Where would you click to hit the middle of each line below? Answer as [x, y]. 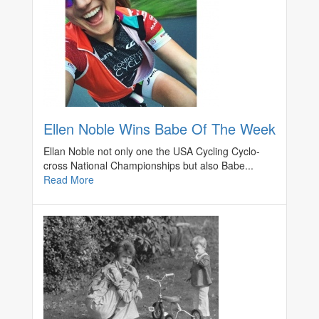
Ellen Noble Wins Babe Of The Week [159, 128]
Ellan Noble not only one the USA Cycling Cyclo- [152, 151]
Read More [69, 179]
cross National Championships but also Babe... [148, 165]
